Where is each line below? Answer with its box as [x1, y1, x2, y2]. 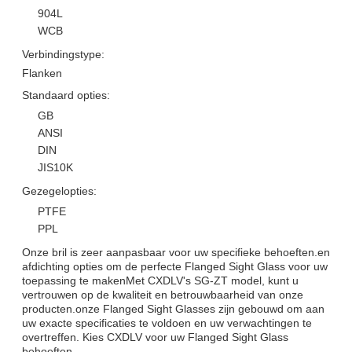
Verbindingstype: [22, 47, 104, 60]
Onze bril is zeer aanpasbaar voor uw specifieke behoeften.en [22, 245, 330, 258]
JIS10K [38, 160, 73, 174]
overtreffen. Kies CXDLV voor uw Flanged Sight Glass [22, 330, 288, 343]
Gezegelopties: [22, 184, 97, 197]
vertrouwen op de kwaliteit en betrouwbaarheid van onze [22, 288, 303, 301]
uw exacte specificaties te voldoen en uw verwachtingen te [22, 316, 312, 329]
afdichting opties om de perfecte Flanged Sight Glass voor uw [22, 259, 328, 273]
